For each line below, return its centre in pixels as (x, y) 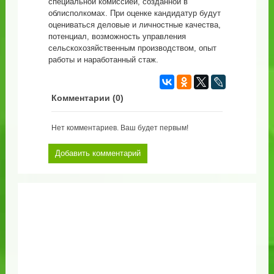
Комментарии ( (83, 98)
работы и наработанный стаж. (103, 59)
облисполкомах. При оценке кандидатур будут (134, 13)
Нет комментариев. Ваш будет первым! (120, 128)
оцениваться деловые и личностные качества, (134, 24)
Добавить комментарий (98, 153)
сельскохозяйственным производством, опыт (132, 48)
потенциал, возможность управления (117, 36)
